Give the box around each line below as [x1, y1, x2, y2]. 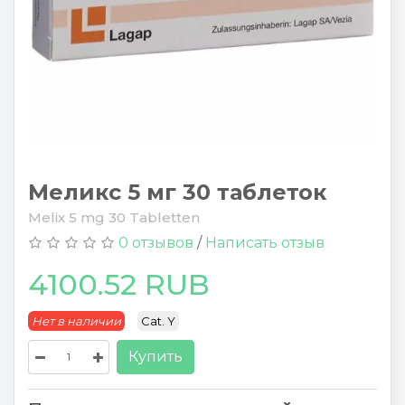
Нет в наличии [32, 313, 121, 328]
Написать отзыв [205, 233, 325, 251]
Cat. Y [141, 313, 175, 328]
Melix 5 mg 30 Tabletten [28, 208, 200, 226]
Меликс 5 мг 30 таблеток [28, 178, 326, 205]
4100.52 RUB [28, 266, 210, 302]
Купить [128, 347, 183, 365]
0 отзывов [118, 233, 193, 251]
